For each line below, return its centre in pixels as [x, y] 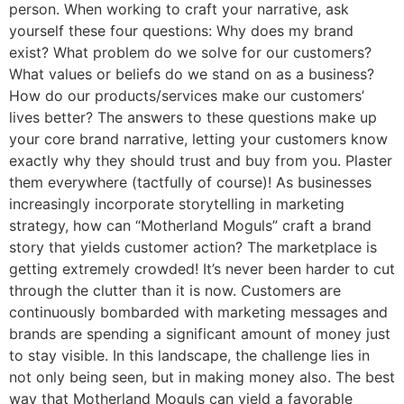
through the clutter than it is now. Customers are [175, 291]
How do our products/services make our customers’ [187, 96]
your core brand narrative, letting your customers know [198, 139]
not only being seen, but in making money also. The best [202, 377]
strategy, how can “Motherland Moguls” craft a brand [190, 226]
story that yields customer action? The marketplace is [193, 248]
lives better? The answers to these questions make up [193, 118]
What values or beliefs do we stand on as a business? [192, 74]
